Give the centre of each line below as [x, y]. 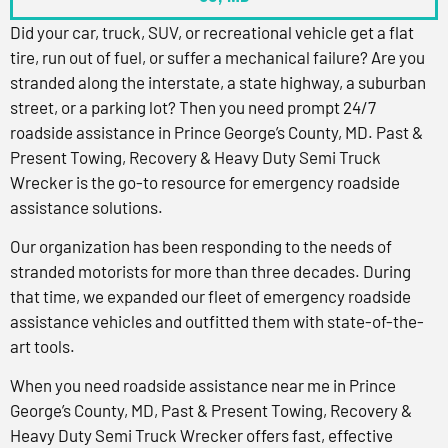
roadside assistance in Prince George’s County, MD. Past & [216, 131]
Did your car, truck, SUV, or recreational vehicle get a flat [212, 31]
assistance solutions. [86, 206]
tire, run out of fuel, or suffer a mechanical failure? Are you [217, 56]
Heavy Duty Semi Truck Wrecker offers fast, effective [201, 435]
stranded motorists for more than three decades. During [210, 271]
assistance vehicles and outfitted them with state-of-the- [217, 321]
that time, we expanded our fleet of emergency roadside [210, 296]
